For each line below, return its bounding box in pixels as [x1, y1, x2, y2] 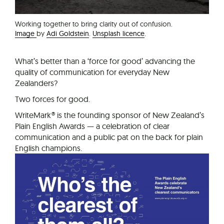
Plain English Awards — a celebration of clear [15, 121, 169, 131]
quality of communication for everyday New [15, 67, 169, 77]
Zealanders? [15, 78, 57, 88]
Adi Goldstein [46, 29, 89, 38]
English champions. [15, 143, 82, 153]
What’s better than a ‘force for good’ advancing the [15, 56, 195, 66]
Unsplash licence [92, 29, 144, 38]
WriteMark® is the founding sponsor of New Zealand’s [15, 110, 204, 120]
